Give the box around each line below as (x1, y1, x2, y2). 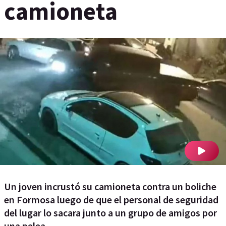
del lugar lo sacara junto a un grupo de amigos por (4, 206, 217, 219)
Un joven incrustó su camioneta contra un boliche (4, 180, 216, 193)
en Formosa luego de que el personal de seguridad (4, 193, 218, 206)
